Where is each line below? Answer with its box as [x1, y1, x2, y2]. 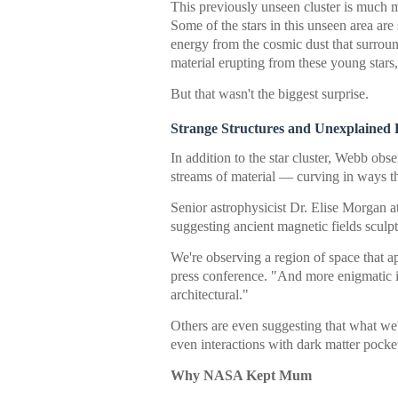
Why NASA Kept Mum [171, 368, 312, 383]
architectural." [171, 287, 249, 302]
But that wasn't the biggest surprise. [171, 86, 369, 101]
